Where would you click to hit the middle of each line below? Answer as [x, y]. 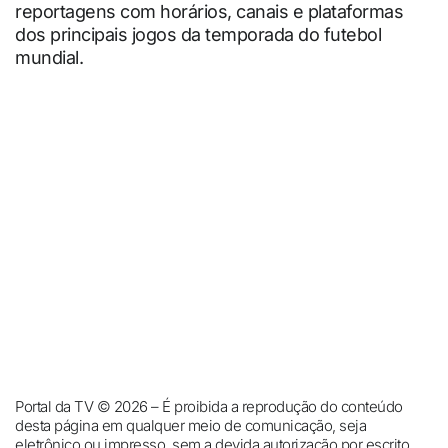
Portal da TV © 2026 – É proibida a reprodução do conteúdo [209, 407]
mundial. [49, 58]
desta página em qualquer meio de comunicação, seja [190, 426]
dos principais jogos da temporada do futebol [198, 35]
